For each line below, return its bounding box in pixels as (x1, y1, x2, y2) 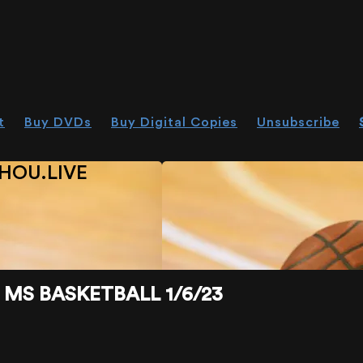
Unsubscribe (257, 116, 340, 129)
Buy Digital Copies (111, 116, 237, 129)
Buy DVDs (24, 116, 92, 129)
